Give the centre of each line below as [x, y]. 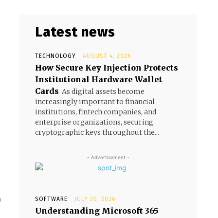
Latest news [75, 32]
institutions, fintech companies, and [96, 112]
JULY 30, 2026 [95, 199]
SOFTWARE [51, 199]
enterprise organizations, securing [94, 122]
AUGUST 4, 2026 [107, 56]
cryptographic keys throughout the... [97, 132]
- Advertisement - [108, 157]
